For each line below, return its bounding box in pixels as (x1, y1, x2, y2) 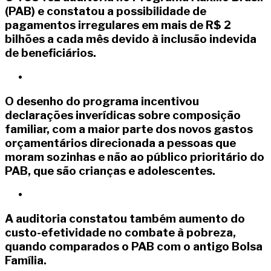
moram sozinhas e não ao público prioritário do (5, 149, 264, 164)
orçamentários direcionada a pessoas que (5, 135, 236, 150)
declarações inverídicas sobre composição (5, 108, 241, 122)
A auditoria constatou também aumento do (5, 212, 245, 226)
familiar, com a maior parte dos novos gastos (5, 122, 253, 136)
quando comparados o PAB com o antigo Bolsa (5, 240, 263, 254)
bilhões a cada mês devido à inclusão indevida (5, 32, 256, 47)
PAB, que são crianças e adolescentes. (5, 163, 215, 178)
